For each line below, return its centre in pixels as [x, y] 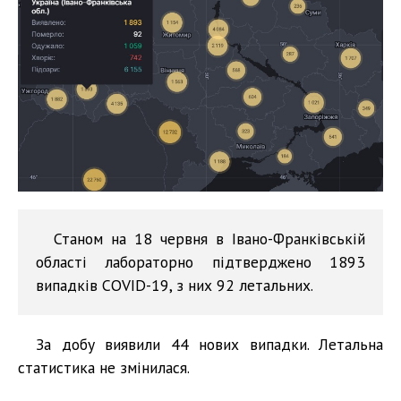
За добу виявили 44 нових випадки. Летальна [209, 344]
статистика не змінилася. [104, 367]
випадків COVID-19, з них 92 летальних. [175, 285]
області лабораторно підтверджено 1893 [200, 261]
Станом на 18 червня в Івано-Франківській [209, 238]
